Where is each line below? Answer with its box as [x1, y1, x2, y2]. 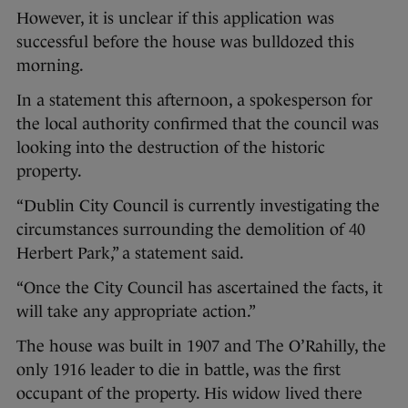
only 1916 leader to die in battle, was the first [16, 361, 341, 379]
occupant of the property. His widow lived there [16, 384, 362, 403]
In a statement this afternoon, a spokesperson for [16, 91, 372, 109]
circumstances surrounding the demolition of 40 [16, 220, 365, 239]
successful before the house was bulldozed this [16, 33, 354, 51]
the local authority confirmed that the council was [16, 115, 379, 133]
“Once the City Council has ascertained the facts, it [16, 279, 382, 297]
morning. [16, 56, 84, 75]
